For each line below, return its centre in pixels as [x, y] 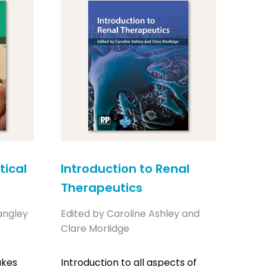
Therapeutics [101, 187]
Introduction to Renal [125, 168]
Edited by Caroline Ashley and [130, 213]
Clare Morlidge [95, 228]
